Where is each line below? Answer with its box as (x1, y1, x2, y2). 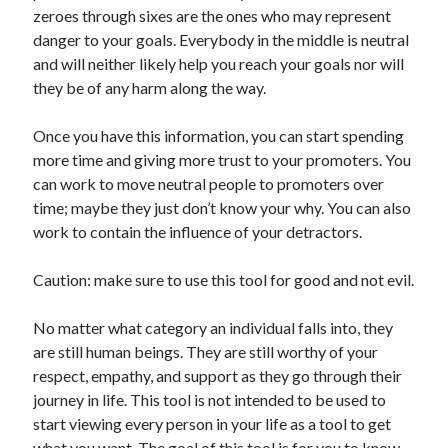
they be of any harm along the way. (33, 78, 267, 98)
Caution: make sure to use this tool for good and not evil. (33, 270, 415, 290)
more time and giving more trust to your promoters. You (33, 150, 412, 170)
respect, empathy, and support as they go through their (33, 366, 403, 386)
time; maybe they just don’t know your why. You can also (33, 198, 412, 218)
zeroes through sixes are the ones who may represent (33, 6, 392, 26)
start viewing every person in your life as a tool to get (33, 414, 392, 434)
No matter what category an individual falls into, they (33, 318, 394, 338)
